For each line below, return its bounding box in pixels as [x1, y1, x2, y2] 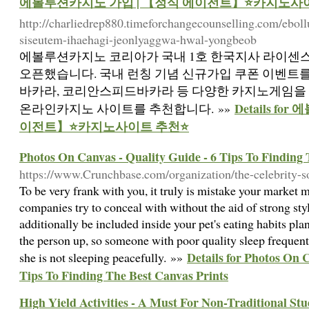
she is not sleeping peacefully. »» [19, 249, 187, 266]
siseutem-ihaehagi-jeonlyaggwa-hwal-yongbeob [19, 31, 257, 48]
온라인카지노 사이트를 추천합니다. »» [19, 100, 235, 117]
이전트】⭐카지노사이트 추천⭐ [19, 117, 189, 135]
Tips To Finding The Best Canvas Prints [19, 266, 228, 284]
